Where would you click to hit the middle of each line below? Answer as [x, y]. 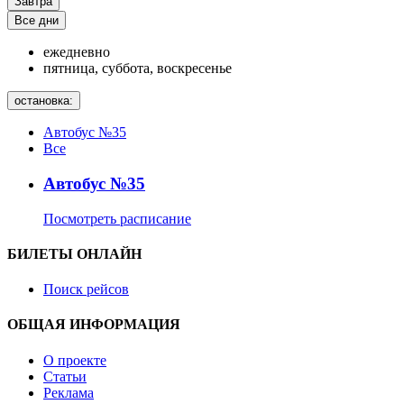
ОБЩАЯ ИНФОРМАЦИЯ [94, 325]
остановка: [44, 101]
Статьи [65, 376]
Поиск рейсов [86, 289]
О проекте [75, 360]
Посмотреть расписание [117, 218]
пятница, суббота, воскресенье [138, 69]
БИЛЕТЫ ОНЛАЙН [74, 253]
